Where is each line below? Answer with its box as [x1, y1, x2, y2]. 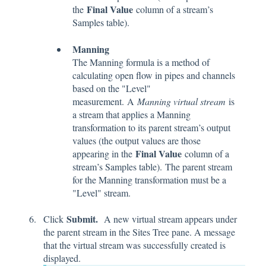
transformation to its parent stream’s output [72, 121, 230, 134]
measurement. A [72, 94, 137, 107]
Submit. [66, 211, 104, 226]
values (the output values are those [72, 134, 201, 147]
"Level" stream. [72, 186, 131, 199]
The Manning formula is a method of [72, 55, 210, 68]
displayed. [43, 251, 81, 264]
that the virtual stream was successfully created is [43, 238, 226, 251]
